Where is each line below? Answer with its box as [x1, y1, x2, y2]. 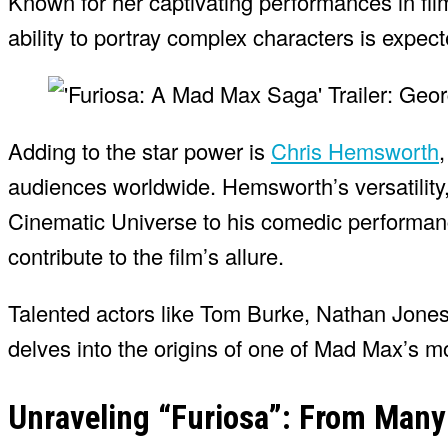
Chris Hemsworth [271, 134, 439, 166]
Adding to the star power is [8, 134, 271, 166]
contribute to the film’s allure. [8, 239, 284, 271]
